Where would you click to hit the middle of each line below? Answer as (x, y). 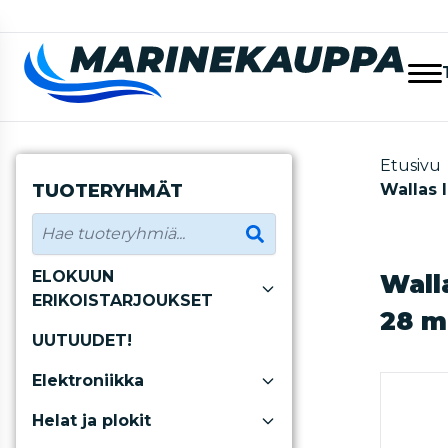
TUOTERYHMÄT (107, 191)
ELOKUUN (73, 276)
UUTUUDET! (82, 340)
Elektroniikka (88, 380)
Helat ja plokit (91, 420)
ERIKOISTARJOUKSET (122, 300)
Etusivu (410, 165)
